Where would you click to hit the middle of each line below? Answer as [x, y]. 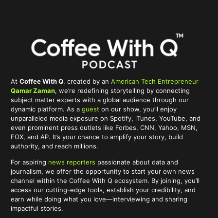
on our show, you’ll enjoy [138, 109]
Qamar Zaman [33, 90]
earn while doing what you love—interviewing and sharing [99, 199]
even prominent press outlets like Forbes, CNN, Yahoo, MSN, [104, 127]
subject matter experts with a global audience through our [100, 100]
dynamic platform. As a [46, 109]
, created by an [87, 81]
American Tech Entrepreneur [155, 81]
